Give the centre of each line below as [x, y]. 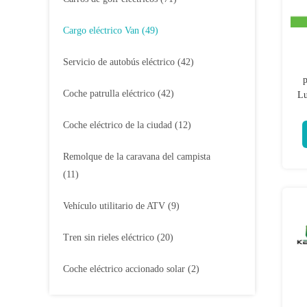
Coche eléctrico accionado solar [124, 269]
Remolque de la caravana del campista [137, 157]
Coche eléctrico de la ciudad [118, 125]
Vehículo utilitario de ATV [114, 206]
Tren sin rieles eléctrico [109, 237]
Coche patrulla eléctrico [109, 94]
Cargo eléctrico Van [101, 30]
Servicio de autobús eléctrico [119, 62]
